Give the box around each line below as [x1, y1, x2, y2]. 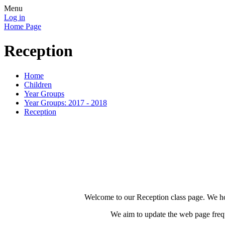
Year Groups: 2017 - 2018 [24, 98, 107, 107]
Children [24, 80, 52, 89]
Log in [4, 13, 25, 22]
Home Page [4, 22, 41, 31]
